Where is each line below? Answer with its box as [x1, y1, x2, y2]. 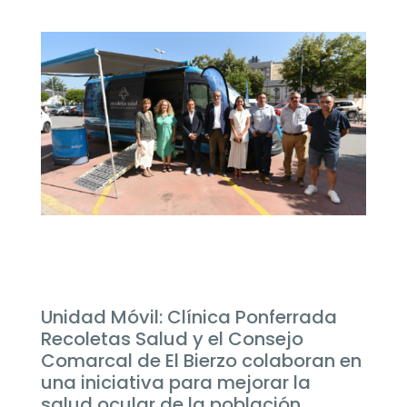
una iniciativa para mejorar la [40, 369, 311, 395]
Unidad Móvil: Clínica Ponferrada [40, 303, 337, 330]
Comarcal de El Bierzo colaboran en [40, 347, 362, 373]
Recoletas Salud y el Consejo [40, 325, 303, 352]
